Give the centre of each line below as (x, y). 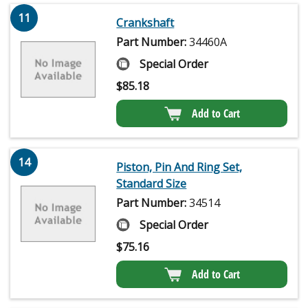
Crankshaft (145, 22)
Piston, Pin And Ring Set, (179, 167)
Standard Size (152, 183)
